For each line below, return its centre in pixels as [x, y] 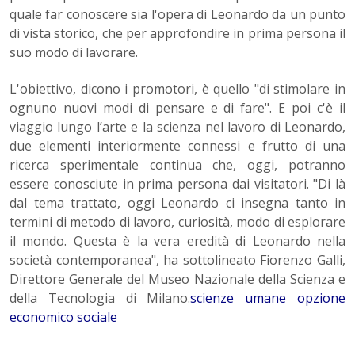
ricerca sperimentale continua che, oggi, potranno [177, 165]
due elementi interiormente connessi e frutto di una [177, 146]
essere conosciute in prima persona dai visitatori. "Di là [177, 184]
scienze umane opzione [268, 298]
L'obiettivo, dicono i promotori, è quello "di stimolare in [177, 89]
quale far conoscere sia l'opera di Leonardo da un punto [177, 15]
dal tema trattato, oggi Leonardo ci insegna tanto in [177, 203]
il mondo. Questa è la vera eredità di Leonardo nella [177, 241]
